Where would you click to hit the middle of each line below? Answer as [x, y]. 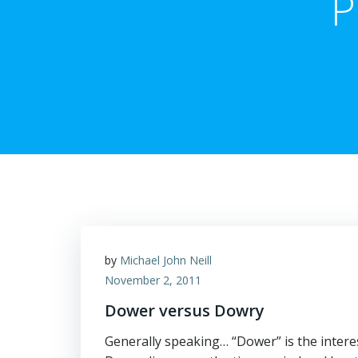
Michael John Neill [166, 260]
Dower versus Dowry [185, 310]
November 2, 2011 [153, 280]
